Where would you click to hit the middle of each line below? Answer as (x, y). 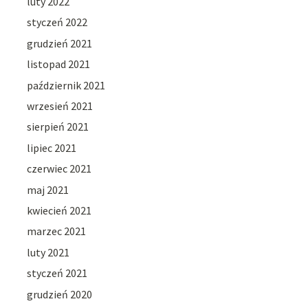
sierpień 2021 (58, 127)
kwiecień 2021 (59, 210)
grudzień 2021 (60, 43)
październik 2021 (66, 85)
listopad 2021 (59, 64)
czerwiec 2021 (59, 169)
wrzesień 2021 (60, 106)
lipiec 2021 (52, 147)
